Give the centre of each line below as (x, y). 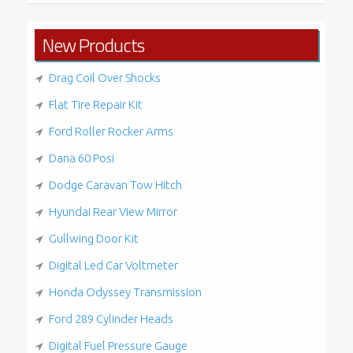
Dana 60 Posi (81, 158)
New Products (93, 45)
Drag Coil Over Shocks (104, 77)
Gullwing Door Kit (93, 238)
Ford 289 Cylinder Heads (111, 318)
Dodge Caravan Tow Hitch (115, 184)
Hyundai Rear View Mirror (113, 211)
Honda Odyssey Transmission (125, 292)
